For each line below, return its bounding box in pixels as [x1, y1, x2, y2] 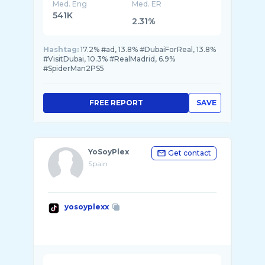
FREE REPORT [89, 98, 143, 107]
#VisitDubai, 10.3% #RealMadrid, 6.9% [43, 54, 175, 63]
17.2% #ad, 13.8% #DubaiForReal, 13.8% [80, 45, 216, 54]
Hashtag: [43, 45, 79, 54]
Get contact [168, 148, 211, 157]
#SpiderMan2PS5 [43, 64, 104, 73]
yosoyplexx [64, 202, 109, 211]
